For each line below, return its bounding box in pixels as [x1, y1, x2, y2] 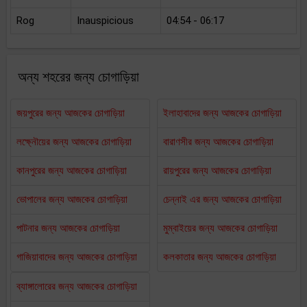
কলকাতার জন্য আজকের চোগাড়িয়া [163, 251, 276, 263]
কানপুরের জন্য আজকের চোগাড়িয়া [16, 164, 127, 177]
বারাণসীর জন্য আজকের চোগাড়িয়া [163, 136, 273, 148]
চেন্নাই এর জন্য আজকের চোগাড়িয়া [163, 193, 282, 206]
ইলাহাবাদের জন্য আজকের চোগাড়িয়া [163, 107, 282, 119]
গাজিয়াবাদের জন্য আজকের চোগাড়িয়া [16, 251, 137, 263]
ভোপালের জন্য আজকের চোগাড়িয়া [16, 193, 127, 206]
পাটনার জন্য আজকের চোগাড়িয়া [16, 222, 120, 234]
